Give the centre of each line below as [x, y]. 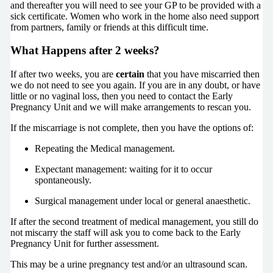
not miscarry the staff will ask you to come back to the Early [125, 233]
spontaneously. [63, 180]
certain [130, 74]
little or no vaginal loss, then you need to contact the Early [121, 96]
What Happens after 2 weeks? [85, 51]
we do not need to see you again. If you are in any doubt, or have [135, 85]
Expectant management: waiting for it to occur [123, 169]
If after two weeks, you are [63, 74]
